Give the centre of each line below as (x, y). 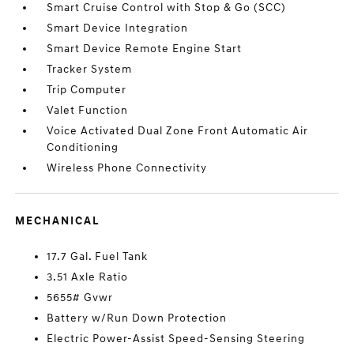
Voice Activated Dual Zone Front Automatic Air (178, 130)
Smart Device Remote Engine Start (145, 48)
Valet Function (88, 110)
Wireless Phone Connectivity (127, 168)
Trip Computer (87, 89)
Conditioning (83, 147)
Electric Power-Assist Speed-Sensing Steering (176, 338)
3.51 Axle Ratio (88, 277)
